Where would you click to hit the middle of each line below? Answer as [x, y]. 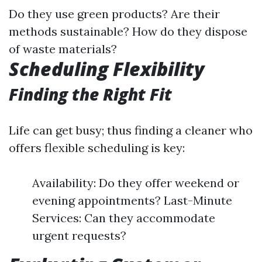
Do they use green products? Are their [114, 14]
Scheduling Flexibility [106, 69]
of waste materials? [63, 49]
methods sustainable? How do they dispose [128, 31]
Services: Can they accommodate [124, 218]
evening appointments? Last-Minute [132, 200]
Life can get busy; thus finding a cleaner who [131, 130]
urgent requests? [79, 235]
